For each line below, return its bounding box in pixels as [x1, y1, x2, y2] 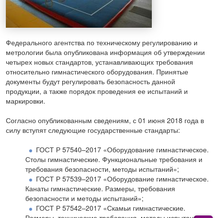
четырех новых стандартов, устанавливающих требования [6, 57, 193, 67]
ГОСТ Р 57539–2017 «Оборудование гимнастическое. [36, 174, 209, 184]
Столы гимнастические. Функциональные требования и [25, 154, 202, 164]
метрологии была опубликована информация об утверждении [6, 47, 205, 57]
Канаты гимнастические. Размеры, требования [25, 183, 175, 194]
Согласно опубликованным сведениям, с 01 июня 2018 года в [6, 115, 204, 126]
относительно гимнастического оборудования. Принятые [6, 67, 188, 77]
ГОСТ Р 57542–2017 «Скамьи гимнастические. [36, 203, 185, 213]
